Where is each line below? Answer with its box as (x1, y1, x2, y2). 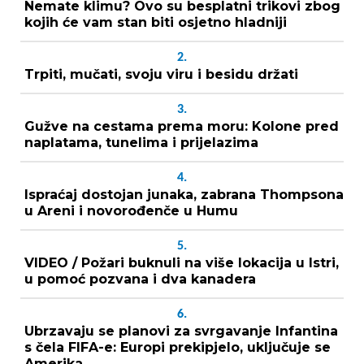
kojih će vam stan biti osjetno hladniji (24, 14, 287, 30)
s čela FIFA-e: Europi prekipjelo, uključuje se (24, 339, 331, 355)
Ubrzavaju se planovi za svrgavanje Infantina (24, 323, 338, 339)
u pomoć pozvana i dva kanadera (24, 271, 256, 287)
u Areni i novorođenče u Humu (24, 202, 238, 219)
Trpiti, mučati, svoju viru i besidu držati (24, 66, 298, 82)
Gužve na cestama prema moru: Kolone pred (24, 118, 339, 134)
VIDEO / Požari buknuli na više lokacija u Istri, (24, 254, 339, 271)
